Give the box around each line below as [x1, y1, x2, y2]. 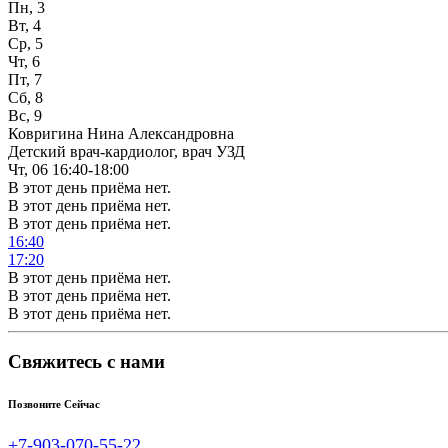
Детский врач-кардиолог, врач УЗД [8, 142, 245, 160]
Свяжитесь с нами [8, 351, 165, 373]
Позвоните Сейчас [8, 398, 100, 411]
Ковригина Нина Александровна [8, 124, 234, 142]
